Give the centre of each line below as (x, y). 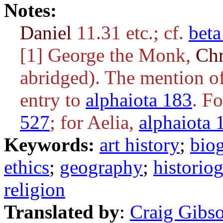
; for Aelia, (94, 122)
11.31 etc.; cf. (130, 33)
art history (140, 145)
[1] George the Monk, (108, 55)
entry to (53, 100)
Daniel (46, 33)
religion (35, 189)
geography (101, 167)
